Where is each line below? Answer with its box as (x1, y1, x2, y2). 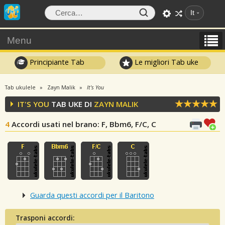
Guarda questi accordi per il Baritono (30, 190, 154, 200)
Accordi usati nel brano (12, 119, 97, 129)
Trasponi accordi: (15, 212, 75, 222)
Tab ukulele (5, 84, 36, 91)
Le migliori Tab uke (133, 57, 199, 67)
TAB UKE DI (49, 99, 94, 109)
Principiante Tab (27, 57, 84, 67)
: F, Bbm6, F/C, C (97, 119, 156, 129)
